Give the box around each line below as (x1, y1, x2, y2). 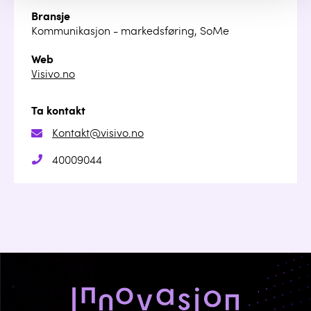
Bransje (31, 12, 70, 23)
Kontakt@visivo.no (52, 128, 144, 140)
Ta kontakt (31, 106, 85, 117)
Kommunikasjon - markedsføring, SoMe (31, 26, 229, 37)
